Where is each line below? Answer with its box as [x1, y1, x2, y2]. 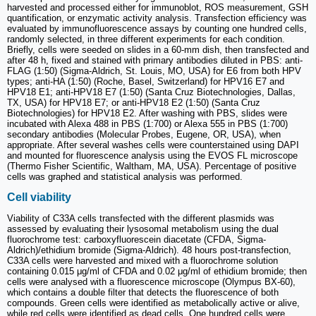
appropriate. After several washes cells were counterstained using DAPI [7, 139, 299, 150]
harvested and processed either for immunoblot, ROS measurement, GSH [7, 1, 308, 13]
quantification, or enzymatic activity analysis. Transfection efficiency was [7, 12, 307, 23]
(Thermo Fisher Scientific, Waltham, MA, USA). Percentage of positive [7, 160, 296, 171]
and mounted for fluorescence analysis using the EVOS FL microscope [7, 150, 298, 161]
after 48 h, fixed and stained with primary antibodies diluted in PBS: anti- [7, 54, 303, 66]
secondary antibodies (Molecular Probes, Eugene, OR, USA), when [7, 128, 281, 140]
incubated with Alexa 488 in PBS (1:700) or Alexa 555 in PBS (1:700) [7, 118, 288, 129]
